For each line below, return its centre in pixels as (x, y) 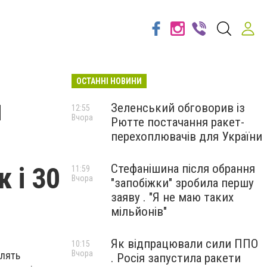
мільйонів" (139, 212)
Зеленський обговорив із (178, 108)
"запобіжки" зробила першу (182, 183)
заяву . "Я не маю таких (172, 197)
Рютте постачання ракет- (178, 122)
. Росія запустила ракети (176, 258)
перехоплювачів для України (187, 136)
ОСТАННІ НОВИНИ (109, 81)
